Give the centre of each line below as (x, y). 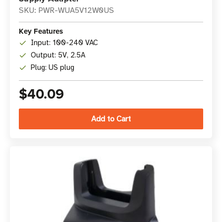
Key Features (41, 31)
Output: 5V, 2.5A (58, 55)
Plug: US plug (53, 67)
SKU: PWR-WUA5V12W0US (66, 10)
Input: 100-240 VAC (64, 43)
